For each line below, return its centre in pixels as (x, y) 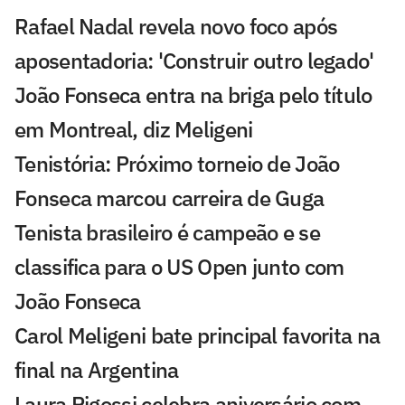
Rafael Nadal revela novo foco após (176, 26)
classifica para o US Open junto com (179, 266)
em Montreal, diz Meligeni (134, 129)
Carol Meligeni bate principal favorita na (198, 335)
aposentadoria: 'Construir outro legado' (194, 60)
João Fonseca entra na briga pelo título (193, 94)
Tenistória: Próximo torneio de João (177, 163)
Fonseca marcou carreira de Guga (170, 198)
